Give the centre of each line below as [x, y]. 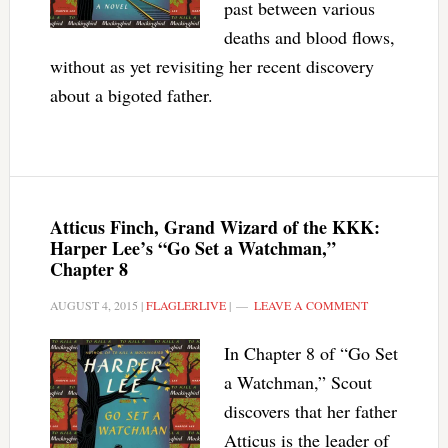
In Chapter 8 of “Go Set [310, 353]
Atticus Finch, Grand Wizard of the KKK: [214, 227]
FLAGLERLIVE [185, 305]
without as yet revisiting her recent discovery [211, 66]
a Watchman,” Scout [297, 382]
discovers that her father [310, 411]
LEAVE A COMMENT [310, 305]
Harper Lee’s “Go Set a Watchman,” [192, 248]
